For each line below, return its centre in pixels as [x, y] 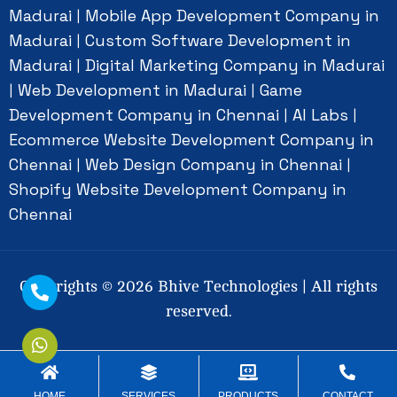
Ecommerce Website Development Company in [191, 140]
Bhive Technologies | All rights [265, 287]
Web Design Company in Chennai [216, 165]
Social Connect [81, 369]
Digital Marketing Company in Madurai [235, 66]
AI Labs [323, 115]
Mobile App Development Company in [232, 16]
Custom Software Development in [218, 41]
